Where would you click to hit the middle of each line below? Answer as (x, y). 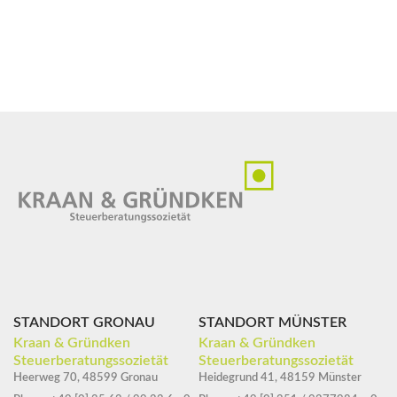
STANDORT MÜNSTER (272, 322)
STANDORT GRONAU (84, 322)
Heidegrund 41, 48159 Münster (280, 378)
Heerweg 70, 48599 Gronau (86, 378)
